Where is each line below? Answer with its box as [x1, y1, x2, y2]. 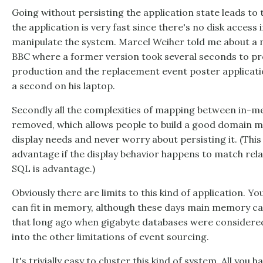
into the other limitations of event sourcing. [12, 231, 209, 243]
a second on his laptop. [12, 80, 115, 92]
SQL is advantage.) [12, 163, 95, 175]
